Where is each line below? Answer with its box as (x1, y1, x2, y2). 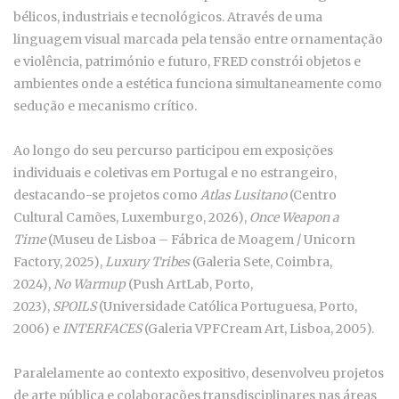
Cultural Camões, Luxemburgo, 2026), (13, 208, 249, 225)
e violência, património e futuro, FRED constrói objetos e (13, 53, 361, 69)
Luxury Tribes (105, 253, 190, 270)
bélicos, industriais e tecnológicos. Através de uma (13, 8, 322, 25)
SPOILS (53, 297, 96, 314)
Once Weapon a (249, 208, 339, 225)
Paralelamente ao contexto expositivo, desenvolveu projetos (13, 364, 384, 381)
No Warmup (53, 275, 126, 292)
